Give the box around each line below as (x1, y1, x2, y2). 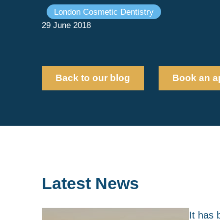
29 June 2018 (41, 20, 91, 30)
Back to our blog (55, 73, 130, 83)
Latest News (41, 173, 139, 192)
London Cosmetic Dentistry (54, 7, 154, 17)
